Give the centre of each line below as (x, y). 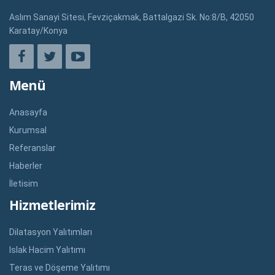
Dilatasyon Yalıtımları (51, 232)
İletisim (24, 184)
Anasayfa (28, 113)
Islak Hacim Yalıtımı (47, 250)
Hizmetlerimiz (52, 205)
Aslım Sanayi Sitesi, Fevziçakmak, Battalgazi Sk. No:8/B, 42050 (132, 17)
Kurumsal (28, 130)
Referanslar (33, 148)
